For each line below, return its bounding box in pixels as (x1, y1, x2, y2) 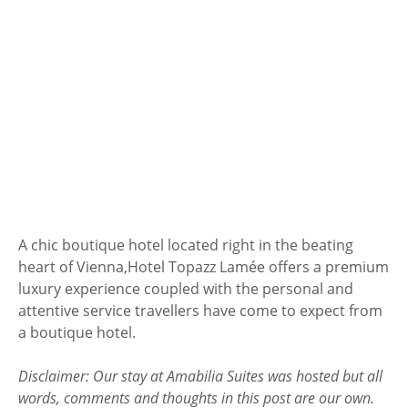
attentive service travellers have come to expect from (18, 300, 382, 321)
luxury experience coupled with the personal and (18, 278, 353, 299)
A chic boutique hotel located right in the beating (18, 234, 353, 255)
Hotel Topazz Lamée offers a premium (127, 256, 389, 277)
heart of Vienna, (18, 256, 127, 277)
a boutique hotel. (18, 321, 139, 342)
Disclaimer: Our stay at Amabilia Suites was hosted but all (18, 365, 382, 386)
